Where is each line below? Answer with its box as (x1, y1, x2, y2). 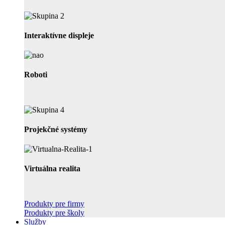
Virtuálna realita (24, 164, 80, 173)
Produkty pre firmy (24, 199, 84, 208)
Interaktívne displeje (24, 31, 94, 40)
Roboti (24, 70, 47, 79)
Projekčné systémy (24, 125, 87, 134)
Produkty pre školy (24, 208, 84, 217)
